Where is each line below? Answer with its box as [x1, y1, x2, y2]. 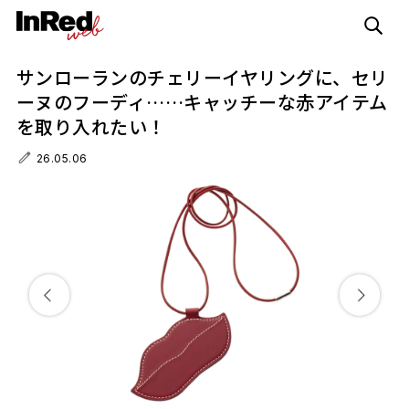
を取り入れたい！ [16, 113, 166, 140]
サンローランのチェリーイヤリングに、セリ [16, 64, 389, 90]
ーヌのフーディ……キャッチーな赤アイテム [16, 89, 388, 115]
